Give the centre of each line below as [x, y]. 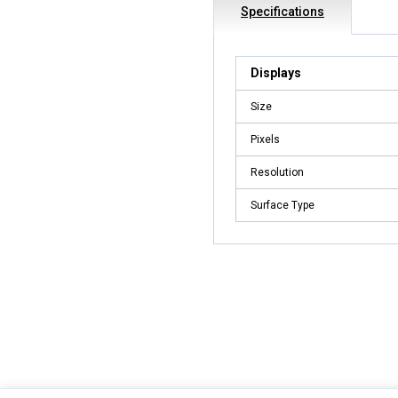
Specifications [283, 12]
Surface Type [283, 206]
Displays [276, 73]
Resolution [277, 173]
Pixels [265, 140]
